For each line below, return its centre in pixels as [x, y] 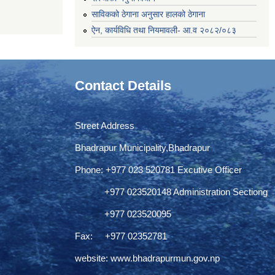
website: [93, 258]
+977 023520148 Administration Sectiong [171, 192]
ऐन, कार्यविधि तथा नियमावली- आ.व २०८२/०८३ [164, 30]
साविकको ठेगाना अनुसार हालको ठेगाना [148, 14]
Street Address [105, 125]
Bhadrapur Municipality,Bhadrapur [142, 147]
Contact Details [123, 85]
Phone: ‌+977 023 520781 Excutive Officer [158, 169]
